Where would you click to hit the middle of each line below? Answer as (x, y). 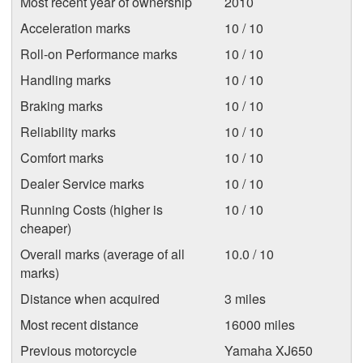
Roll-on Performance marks (99, 54)
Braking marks (62, 106)
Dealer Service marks (82, 184)
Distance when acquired (90, 299)
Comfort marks (62, 158)
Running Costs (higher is (92, 209)
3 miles (245, 299)
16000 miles (260, 325)
